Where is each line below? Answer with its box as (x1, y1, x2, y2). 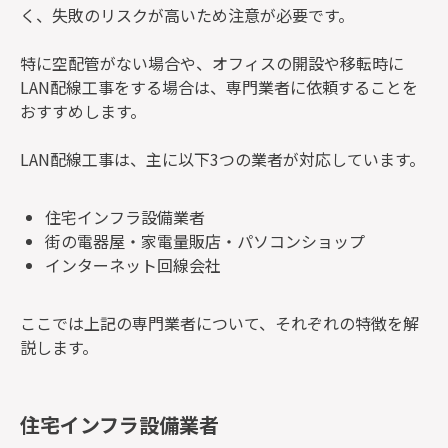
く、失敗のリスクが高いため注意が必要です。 (20, 3, 354, 28)
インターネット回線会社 (45, 253, 221, 278)
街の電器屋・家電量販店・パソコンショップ (45, 229, 365, 254)
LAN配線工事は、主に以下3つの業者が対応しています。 (20, 147, 425, 172)
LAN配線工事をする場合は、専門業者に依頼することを (20, 75, 418, 100)
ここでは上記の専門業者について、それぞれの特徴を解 (20, 311, 419, 336)
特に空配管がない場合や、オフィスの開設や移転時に (20, 51, 404, 76)
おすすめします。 (20, 99, 146, 124)
